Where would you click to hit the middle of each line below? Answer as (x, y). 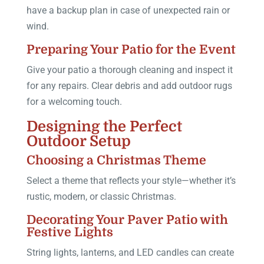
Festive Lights (70, 232)
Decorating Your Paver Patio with (127, 220)
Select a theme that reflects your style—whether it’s (131, 180)
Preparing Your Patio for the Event (131, 49)
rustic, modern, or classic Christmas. (101, 196)
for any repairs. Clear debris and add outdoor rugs (129, 85)
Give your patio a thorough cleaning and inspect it (129, 70)
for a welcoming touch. (74, 101)
